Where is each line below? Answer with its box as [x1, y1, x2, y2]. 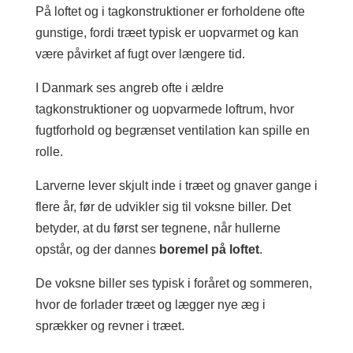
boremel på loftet [158, 243, 259, 256]
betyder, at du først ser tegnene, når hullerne [35, 221, 281, 235]
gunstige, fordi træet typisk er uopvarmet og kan [35, 26, 299, 39]
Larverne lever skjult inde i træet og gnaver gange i [35, 179, 318, 192]
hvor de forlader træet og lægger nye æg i [35, 298, 266, 311]
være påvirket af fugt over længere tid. [35, 47, 245, 61]
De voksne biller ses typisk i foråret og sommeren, [35, 277, 312, 290]
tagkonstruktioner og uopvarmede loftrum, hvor [35, 102, 294, 116]
